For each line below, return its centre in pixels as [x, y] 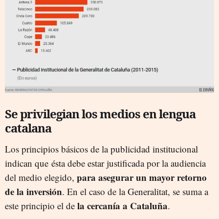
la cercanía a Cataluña [121, 206]
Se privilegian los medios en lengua [100, 114]
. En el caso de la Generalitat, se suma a [135, 192]
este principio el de [40, 206]
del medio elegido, [41, 177]
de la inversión [33, 192]
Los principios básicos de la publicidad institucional [101, 149]
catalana [28, 128]
